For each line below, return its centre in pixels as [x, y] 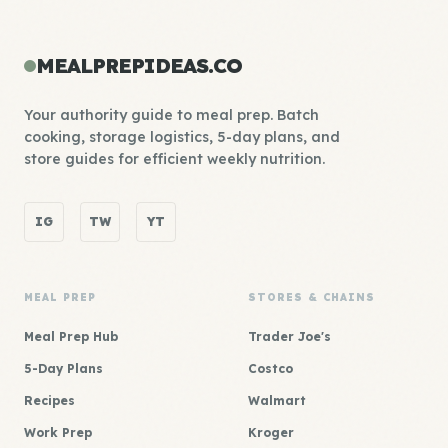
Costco [270, 368]
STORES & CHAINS [311, 297]
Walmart [277, 400]
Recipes [49, 400]
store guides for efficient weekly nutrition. [174, 159]
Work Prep [58, 432]
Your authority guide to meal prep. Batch [171, 115]
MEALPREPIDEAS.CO [139, 65]
